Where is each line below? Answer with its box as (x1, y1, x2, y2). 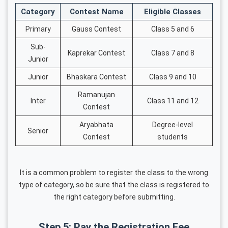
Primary (25, 24, 51, 33)
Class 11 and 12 (147, 96, 198, 105)
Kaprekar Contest (68, 48, 125, 57)
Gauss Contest (72, 24, 121, 33)
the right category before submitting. (53, 192, 175, 201)
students (157, 132, 188, 141)
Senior (27, 126, 48, 135)
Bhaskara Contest (67, 72, 126, 81)
